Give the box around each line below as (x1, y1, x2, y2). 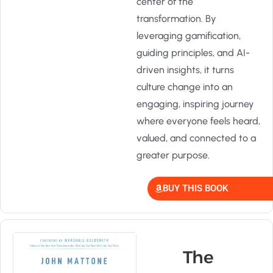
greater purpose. (136, 149, 210, 161)
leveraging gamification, (136, 30, 241, 41)
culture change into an (136, 81, 233, 93)
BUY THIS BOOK (163, 183, 228, 194)
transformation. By (136, 13, 216, 24)
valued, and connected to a (136, 132, 256, 144)
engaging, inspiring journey (136, 98, 254, 110)
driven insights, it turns (136, 64, 234, 76)
